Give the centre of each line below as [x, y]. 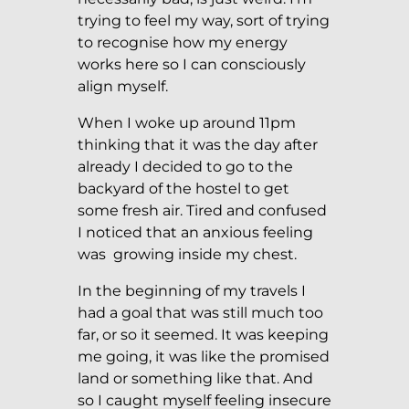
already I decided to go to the [185, 166]
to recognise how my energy [183, 42]
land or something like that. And [195, 378]
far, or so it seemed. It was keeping [203, 334]
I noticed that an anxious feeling [195, 232]
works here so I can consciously [192, 64]
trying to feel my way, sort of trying [204, 20]
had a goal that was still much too [200, 312]
